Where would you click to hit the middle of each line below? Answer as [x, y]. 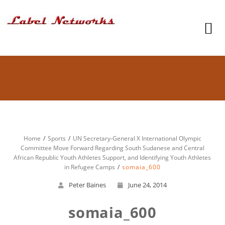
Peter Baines [87, 185]
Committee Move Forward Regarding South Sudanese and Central [112, 148]
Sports [57, 138]
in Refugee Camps [89, 167]
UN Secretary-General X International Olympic [137, 138]
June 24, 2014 [147, 185]
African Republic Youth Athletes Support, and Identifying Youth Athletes [113, 157]
